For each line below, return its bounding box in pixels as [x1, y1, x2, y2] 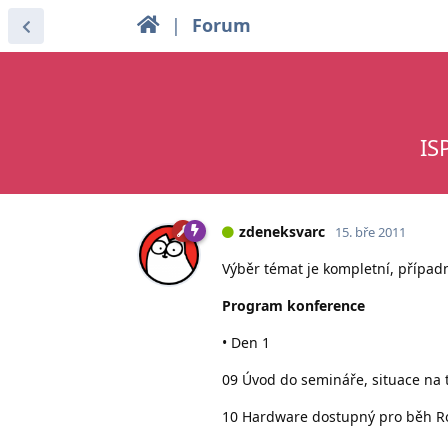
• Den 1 [222, 332, 270, 352]
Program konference [222, 295, 365, 315]
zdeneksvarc [239, 221, 325, 241]
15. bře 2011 [335, 222, 406, 241]
